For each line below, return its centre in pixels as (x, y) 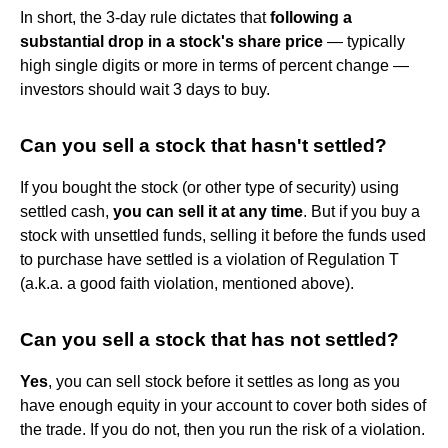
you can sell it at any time (208, 211)
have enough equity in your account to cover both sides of (223, 405)
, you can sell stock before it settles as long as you (224, 381)
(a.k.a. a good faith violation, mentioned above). (187, 283)
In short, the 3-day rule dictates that (145, 17)
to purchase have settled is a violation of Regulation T (209, 259)
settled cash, (66, 211)
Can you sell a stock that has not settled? (209, 339)
